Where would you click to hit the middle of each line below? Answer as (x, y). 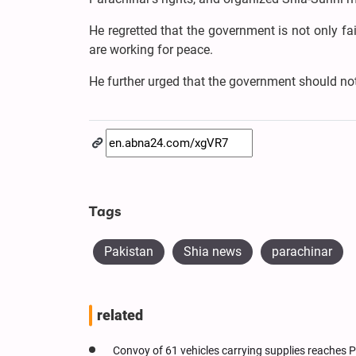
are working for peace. (153, 49)
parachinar (302, 251)
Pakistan (129, 251)
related (120, 315)
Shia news (213, 251)
